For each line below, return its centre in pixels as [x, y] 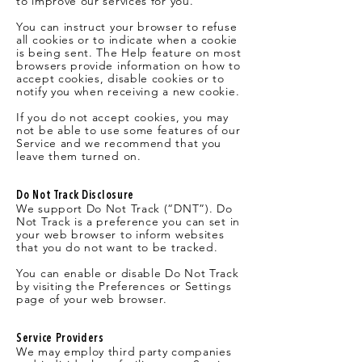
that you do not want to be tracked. [117, 247]
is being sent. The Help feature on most [129, 53]
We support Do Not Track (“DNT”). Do [124, 208]
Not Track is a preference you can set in [128, 221]
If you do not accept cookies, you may [122, 117]
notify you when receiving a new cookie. [128, 91]
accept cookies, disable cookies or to [120, 78]
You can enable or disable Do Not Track [128, 273]
